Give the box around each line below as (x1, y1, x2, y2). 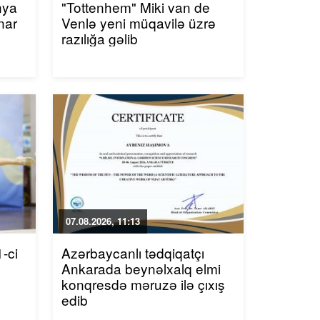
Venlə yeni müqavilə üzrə (61, 13, 216, 32)
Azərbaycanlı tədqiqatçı (61, 243, 204, 262)
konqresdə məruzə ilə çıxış (61, 274, 225, 294)
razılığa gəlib (61, 29, 138, 48)
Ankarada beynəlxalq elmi (61, 259, 221, 278)
